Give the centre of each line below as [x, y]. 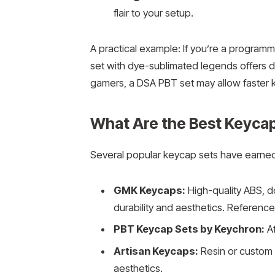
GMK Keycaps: [149, 191]
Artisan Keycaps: [156, 251]
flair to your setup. [153, 13]
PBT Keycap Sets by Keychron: [189, 229]
